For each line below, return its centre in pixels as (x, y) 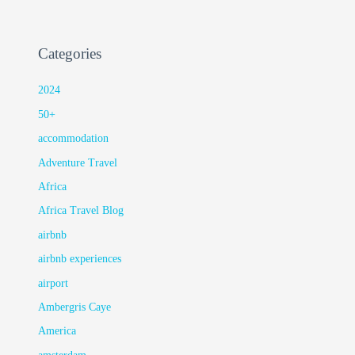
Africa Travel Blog (81, 211)
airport (53, 283)
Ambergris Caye (75, 307)
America (57, 331)
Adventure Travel (78, 162)
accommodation (74, 139)
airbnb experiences (80, 259)
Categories (70, 53)
